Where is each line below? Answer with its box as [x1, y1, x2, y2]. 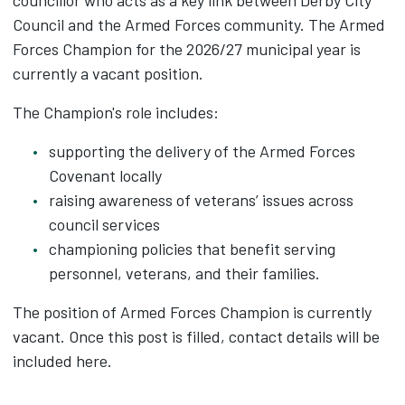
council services [49, 214, 160, 234]
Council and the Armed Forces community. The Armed [13, 14, 385, 34]
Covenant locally [49, 165, 162, 185]
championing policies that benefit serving [49, 239, 335, 259]
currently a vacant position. [13, 63, 203, 83]
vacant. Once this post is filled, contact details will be [13, 326, 380, 346]
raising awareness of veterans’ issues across [49, 190, 353, 210]
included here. [13, 351, 112, 371]
